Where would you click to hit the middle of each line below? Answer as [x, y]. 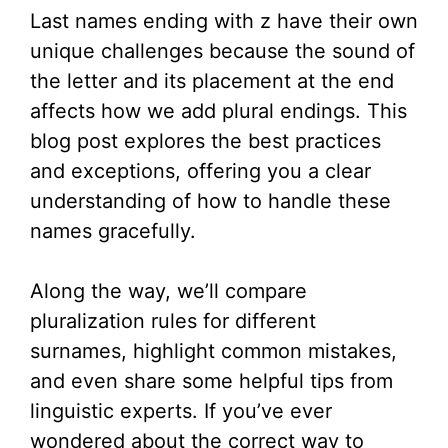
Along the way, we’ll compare [168, 291]
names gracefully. [113, 231]
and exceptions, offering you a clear [200, 171]
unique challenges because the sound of [222, 51]
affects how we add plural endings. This [218, 111]
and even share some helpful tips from [211, 381]
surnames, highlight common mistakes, [213, 351]
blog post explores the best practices [205, 141]
